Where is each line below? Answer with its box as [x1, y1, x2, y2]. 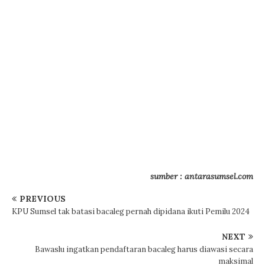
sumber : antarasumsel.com [150, 171, 253, 182]
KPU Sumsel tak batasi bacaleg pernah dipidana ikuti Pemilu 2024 [12, 206, 250, 217]
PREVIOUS [20, 193, 66, 205]
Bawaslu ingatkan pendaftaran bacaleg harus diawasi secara [35, 244, 253, 255]
